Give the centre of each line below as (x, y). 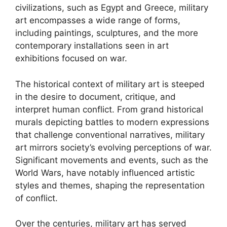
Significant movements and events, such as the (112, 160)
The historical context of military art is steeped (110, 84)
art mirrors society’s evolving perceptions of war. (113, 147)
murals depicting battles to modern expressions (112, 122)
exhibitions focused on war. (71, 58)
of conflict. (36, 198)
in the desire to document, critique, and (96, 97)
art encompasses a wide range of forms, (98, 20)
